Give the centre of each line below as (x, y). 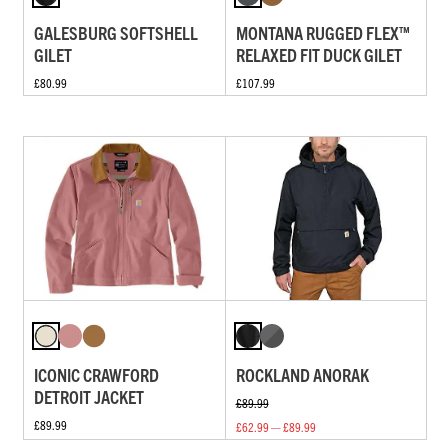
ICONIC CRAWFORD (96, 374)
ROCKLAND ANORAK (302, 374)
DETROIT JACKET (89, 396)
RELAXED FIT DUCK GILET (318, 54)
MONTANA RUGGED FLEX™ (322, 32)
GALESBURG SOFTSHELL (116, 32)
